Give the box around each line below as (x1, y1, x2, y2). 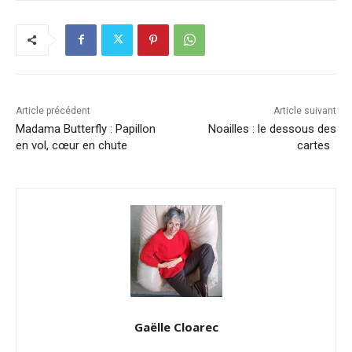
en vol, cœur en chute (16, 137, 127, 152)
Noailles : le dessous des (207, 121, 336, 136)
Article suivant (273, 104, 336, 116)
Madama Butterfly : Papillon (16, 121, 156, 136)
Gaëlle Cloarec (134, 318, 218, 335)
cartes (296, 137, 336, 152)
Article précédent (16, 104, 90, 116)
